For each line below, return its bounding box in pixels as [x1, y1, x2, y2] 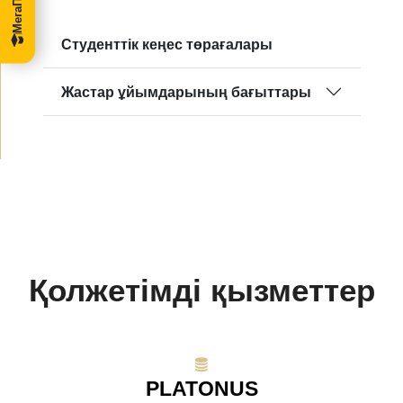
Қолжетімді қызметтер [28, 273, 375, 308]
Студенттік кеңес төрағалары [61, 36, 273, 52]
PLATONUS [145, 377, 258, 400]
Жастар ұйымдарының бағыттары [61, 84, 311, 100]
